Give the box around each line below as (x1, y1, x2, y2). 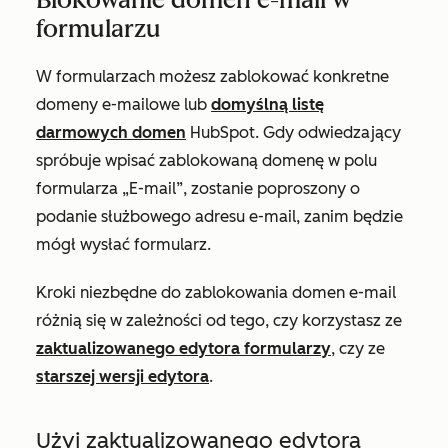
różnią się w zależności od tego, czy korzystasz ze (36, 311, 402, 330)
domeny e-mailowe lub (36, 95, 211, 114)
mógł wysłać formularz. (36, 235, 211, 254)
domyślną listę (211, 95, 324, 114)
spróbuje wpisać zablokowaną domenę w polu (36, 151, 377, 170)
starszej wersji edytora (36, 367, 209, 386)
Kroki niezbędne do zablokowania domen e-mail (36, 283, 396, 302)
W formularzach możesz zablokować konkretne (36, 67, 389, 86)
